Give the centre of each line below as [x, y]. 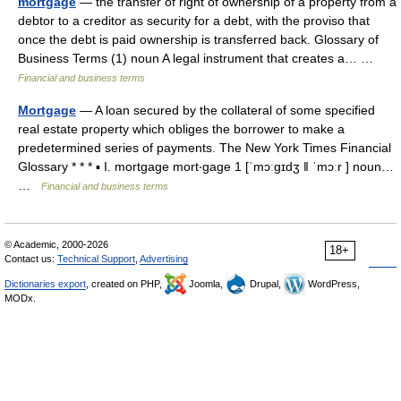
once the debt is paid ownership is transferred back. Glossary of [198, 39]
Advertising [164, 259]
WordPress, [333, 284]
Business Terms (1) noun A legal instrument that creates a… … [199, 58]
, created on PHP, [125, 284]
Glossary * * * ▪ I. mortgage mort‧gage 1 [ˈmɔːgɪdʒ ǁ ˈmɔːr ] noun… [206, 166]
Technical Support [96, 259]
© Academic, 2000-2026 [56, 244]
